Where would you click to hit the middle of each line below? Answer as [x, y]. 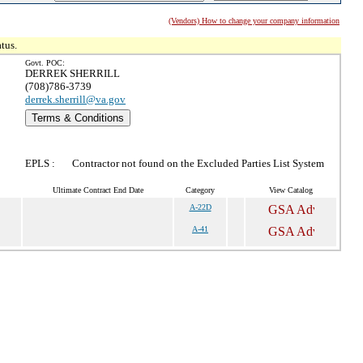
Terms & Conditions [78, 118]
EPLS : [40, 163]
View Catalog [291, 190]
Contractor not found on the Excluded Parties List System [198, 163]
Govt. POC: [45, 63]
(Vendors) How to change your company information [254, 21]
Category [200, 190]
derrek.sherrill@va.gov [75, 99]
